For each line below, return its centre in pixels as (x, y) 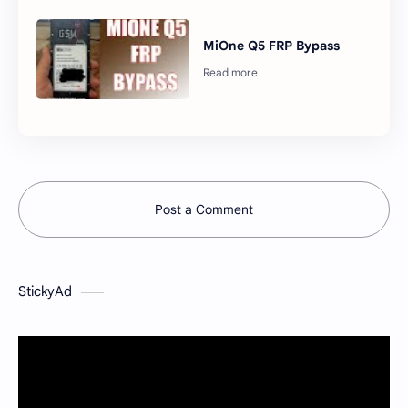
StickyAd (45, 292)
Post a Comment (204, 210)
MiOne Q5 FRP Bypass (272, 46)
